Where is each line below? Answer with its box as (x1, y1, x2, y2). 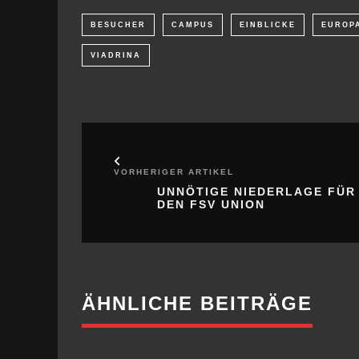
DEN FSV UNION (157, 197, 265, 211)
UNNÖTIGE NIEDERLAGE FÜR (157, 184, 356, 198)
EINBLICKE (240, 20, 296, 29)
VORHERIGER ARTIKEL (114, 167, 234, 176)
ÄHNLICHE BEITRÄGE (82, 292, 313, 314)
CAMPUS (171, 20, 214, 29)
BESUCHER (91, 20, 146, 29)
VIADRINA (91, 50, 141, 59)
